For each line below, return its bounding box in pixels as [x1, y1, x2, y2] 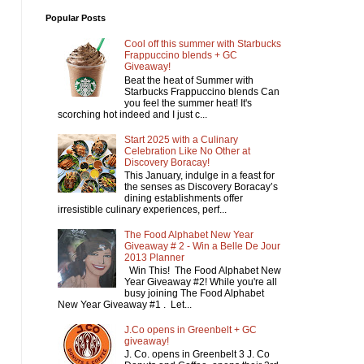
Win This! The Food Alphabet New [123, 265, 281, 277]
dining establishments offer [123, 192, 243, 204]
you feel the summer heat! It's [123, 97, 252, 109]
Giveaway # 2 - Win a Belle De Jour [123, 240, 280, 252]
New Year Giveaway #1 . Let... [58, 299, 192, 311]
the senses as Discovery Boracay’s [123, 180, 278, 193]
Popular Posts [45, 13, 106, 23]
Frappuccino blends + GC [123, 50, 237, 62]
